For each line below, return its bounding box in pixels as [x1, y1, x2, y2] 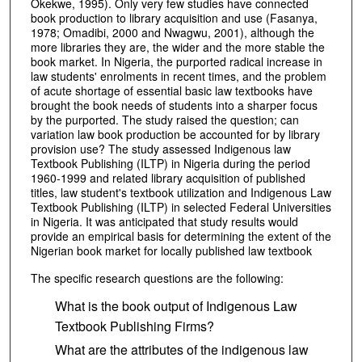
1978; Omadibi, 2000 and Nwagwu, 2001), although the [30, 23, 314, 40]
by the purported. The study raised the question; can [30, 111, 299, 128]
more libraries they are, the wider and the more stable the [30, 38, 325, 55]
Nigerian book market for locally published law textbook [30, 242, 312, 259]
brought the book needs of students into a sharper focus [30, 96, 318, 113]
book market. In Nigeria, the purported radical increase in [30, 53, 322, 69]
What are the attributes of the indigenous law [54, 339, 309, 359]
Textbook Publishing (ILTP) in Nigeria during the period [30, 154, 310, 171]
